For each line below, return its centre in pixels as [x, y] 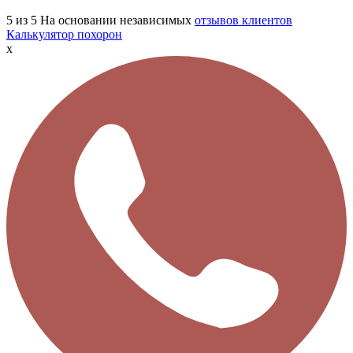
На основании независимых [117, 20]
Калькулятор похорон [64, 34]
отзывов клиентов [243, 20]
